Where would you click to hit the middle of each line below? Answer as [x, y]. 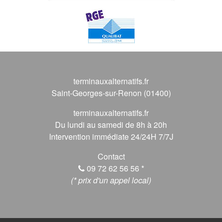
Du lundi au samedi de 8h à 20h [111, 124]
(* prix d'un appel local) [111, 180]
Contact [111, 156]
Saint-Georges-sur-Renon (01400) [111, 93]
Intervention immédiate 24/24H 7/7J [111, 136]
